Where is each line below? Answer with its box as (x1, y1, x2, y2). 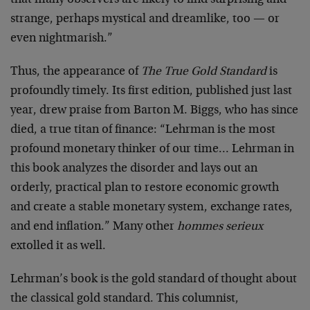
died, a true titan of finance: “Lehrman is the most (10, 124, 275, 136)
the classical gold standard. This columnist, (10, 293, 239, 305)
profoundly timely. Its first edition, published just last (10, 85, 292, 98)
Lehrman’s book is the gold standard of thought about (10, 273, 297, 286)
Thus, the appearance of (10, 66, 141, 78)
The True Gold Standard (141, 66, 266, 78)
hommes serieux (177, 221, 263, 233)
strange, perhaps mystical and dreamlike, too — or (10, 13, 280, 26)
